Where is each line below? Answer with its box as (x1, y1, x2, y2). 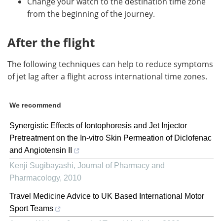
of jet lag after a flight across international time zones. (7, 71, 207, 81)
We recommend (9, 101, 61, 109)
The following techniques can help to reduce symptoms (7, 58, 213, 69)
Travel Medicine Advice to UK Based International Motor (9, 191, 204, 200)
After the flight (7, 34, 95, 50)
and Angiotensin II (9, 146, 72, 154)
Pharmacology (9, 173, 60, 182)
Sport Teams (9, 204, 53, 213)
